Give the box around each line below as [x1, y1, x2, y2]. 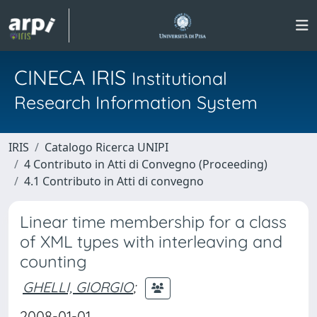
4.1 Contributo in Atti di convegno [24, 173, 204, 189]
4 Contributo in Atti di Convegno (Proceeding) [24, 156, 267, 172]
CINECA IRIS [14, 64, 132, 90]
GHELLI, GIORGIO [23, 277, 133, 296]
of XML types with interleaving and [20, 231, 282, 252]
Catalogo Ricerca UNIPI [45, 139, 168, 155]
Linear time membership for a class [20, 212, 287, 232]
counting [20, 251, 87, 272]
